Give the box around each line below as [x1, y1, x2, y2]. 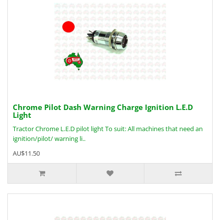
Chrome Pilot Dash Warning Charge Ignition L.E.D [13, 102, 193, 112]
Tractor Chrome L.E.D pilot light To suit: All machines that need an [13, 124, 203, 133]
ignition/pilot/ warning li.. [13, 134, 85, 143]
